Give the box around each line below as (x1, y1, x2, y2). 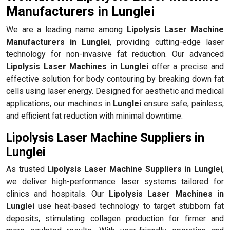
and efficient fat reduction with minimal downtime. (6, 110, 183, 121)
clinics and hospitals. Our (6, 188, 109, 199)
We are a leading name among (6, 24, 127, 34)
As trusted (6, 164, 48, 174)
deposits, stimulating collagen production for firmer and (6, 213, 224, 223)
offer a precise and (148, 61, 224, 71)
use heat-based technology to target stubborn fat (34, 201, 224, 211)
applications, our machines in (6, 98, 113, 108)
